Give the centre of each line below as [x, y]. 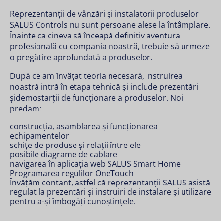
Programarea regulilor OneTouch [72, 173]
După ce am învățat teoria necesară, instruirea [96, 76]
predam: [26, 109]
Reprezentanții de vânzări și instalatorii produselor [104, 14]
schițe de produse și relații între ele [75, 145]
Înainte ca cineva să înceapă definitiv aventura [95, 36]
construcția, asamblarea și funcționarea [84, 126]
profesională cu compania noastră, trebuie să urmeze [110, 46]
